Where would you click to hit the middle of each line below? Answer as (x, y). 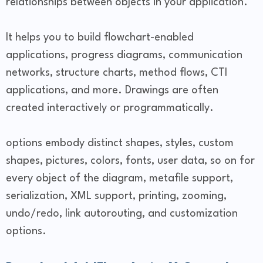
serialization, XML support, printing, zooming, (116, 196)
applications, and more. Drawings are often (112, 91)
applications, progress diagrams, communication (124, 55)
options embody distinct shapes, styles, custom (120, 144)
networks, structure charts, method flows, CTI (117, 73)
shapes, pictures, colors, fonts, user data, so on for (130, 161)
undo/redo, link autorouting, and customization (122, 214)
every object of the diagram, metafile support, (119, 179)
